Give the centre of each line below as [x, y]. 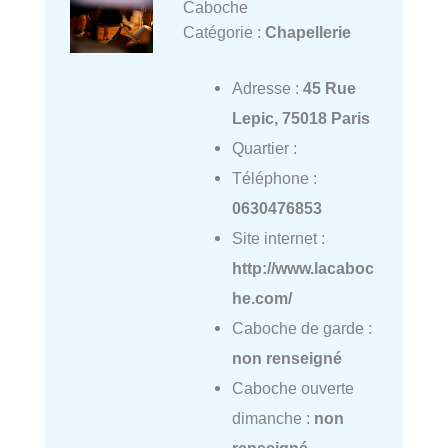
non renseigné [286, 358]
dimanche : [272, 418]
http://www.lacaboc [302, 268]
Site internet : [278, 238]
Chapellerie [307, 31]
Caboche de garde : [301, 328]
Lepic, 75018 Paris [300, 118]
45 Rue [329, 88]
